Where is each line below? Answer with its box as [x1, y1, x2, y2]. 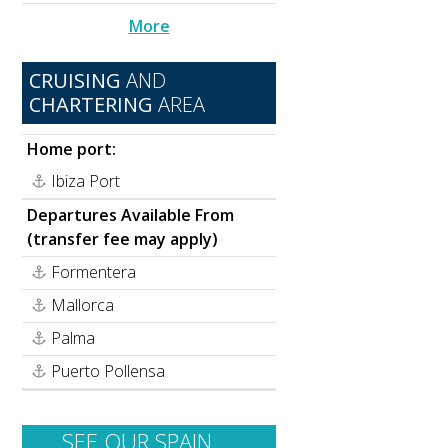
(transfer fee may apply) [27, 228, 219, 251]
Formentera [51, 261, 137, 284]
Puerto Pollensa [51, 360, 166, 383]
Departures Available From [27, 204, 235, 227]
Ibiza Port [51, 170, 121, 193]
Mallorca [51, 294, 115, 317]
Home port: [27, 138, 117, 161]
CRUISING [29, 67, 121, 95]
